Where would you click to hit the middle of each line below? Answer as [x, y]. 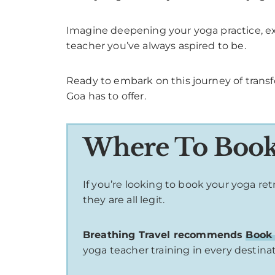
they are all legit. [124, 199]
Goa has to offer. [106, 96]
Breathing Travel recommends [165, 234]
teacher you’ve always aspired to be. [156, 45]
